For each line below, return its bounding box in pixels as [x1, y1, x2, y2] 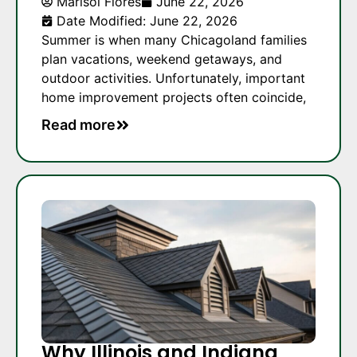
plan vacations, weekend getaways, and [41, 50, 282, 67]
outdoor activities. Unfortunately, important [41, 69, 305, 86]
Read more [41, 116, 116, 134]
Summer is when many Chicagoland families [41, 31, 307, 48]
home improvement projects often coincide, [41, 88, 306, 105]
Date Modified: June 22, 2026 [57, 12, 237, 29]
